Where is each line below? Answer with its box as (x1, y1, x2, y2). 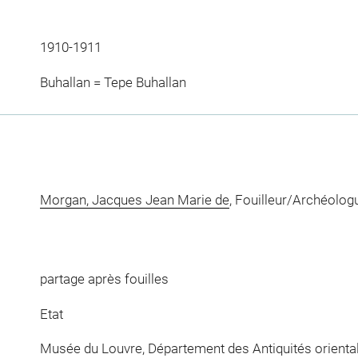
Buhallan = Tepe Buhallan (39, 74, 186, 90)
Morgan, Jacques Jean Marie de (39, 191, 229, 208)
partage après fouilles (39, 271, 169, 288)
